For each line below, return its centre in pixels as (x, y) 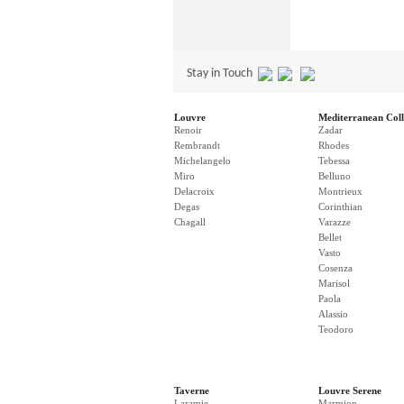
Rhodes (334, 145)
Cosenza (335, 268)
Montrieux (340, 191)
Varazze (335, 222)
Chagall (190, 222)
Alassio (333, 314)
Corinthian (340, 207)
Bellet (330, 237)
